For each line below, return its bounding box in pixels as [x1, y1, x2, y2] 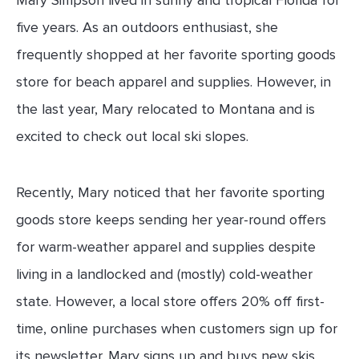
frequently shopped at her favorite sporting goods [16, 45, 336, 63]
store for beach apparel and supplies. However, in [16, 72, 331, 91]
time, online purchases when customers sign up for [16, 319, 337, 337]
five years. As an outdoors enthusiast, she [16, 18, 278, 36]
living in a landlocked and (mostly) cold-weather [16, 264, 313, 283]
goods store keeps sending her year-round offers [16, 210, 326, 228]
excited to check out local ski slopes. [16, 127, 248, 145]
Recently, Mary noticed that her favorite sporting [16, 183, 325, 201]
